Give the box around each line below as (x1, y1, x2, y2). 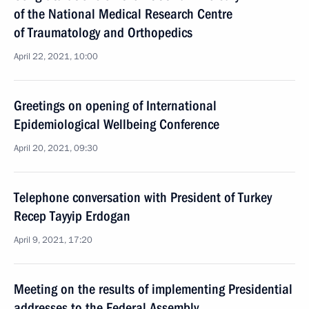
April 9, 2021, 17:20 (14, 234, 92, 246)
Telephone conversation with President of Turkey (14, 189, 272, 206)
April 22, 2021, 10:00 (14, 50, 98, 63)
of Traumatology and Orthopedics (14, 24, 192, 41)
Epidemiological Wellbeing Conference (14, 116, 219, 132)
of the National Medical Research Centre (14, 6, 232, 22)
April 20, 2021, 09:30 (14, 142, 98, 154)
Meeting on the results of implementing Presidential (14, 281, 292, 297)
